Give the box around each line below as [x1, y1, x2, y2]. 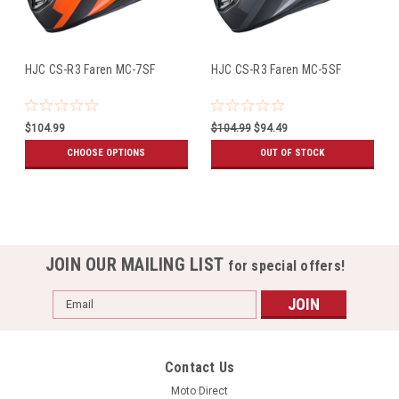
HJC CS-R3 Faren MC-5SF [210, 61, 341, 77]
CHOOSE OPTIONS [67, 146, 146, 159]
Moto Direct [171, 384, 228, 397]
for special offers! [228, 256, 346, 274]
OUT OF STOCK [260, 146, 325, 159]
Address [53, 310, 101, 325]
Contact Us [164, 358, 235, 376]
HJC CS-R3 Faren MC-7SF [24, 61, 155, 77]
